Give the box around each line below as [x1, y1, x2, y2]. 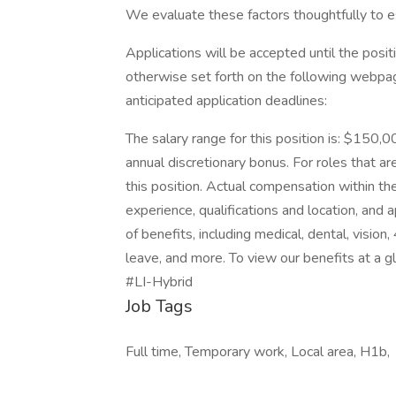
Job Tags [126, 294, 193, 318]
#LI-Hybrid [126, 272, 193, 292]
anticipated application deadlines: [126, 91, 327, 110]
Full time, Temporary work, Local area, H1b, [126, 342, 390, 362]
